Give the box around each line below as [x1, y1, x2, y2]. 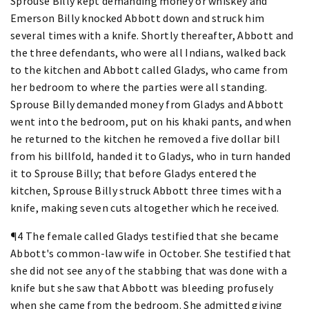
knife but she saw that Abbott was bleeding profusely [10, 280, 274, 295]
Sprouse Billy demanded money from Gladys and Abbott [10, 97, 284, 111]
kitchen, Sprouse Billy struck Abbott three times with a [10, 183, 282, 197]
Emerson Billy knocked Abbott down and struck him [10, 10, 265, 25]
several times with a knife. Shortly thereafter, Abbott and [10, 28, 294, 42]
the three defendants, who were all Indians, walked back [10, 45, 286, 59]
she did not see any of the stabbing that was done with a [10, 263, 287, 277]
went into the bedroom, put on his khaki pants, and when [10, 114, 292, 128]
